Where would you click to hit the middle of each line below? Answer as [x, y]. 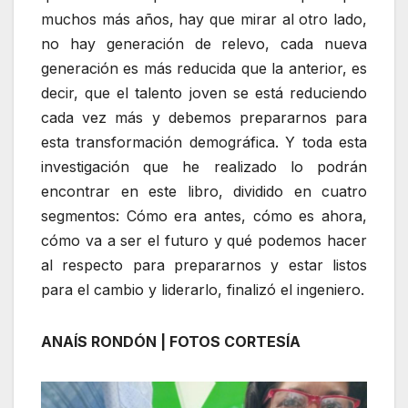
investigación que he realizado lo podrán [204, 167]
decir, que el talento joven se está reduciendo [204, 93]
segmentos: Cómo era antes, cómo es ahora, [204, 216]
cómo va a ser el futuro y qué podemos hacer [204, 241]
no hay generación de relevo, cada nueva [204, 44]
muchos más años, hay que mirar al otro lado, [204, 20]
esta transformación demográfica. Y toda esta [204, 143]
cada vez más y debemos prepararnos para [204, 118]
